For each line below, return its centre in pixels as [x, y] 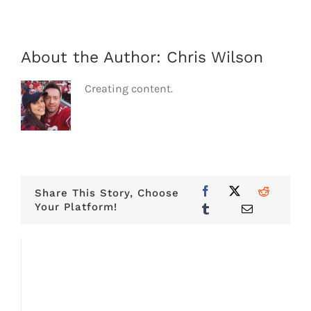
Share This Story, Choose [107, 193]
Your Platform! [76, 207]
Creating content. [128, 89]
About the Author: [93, 58]
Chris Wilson [215, 58]
